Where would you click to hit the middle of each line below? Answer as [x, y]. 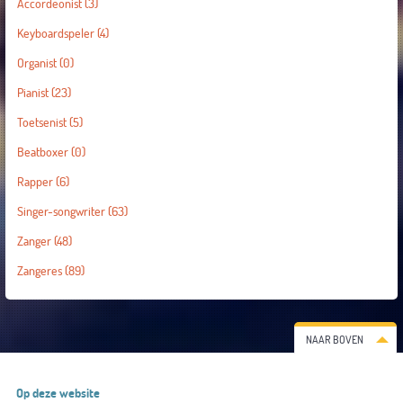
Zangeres [39, 271]
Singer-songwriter [61, 211]
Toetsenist [41, 122]
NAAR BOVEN [335, 340]
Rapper [35, 182]
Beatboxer [42, 152]
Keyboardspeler [55, 33]
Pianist [32, 93]
